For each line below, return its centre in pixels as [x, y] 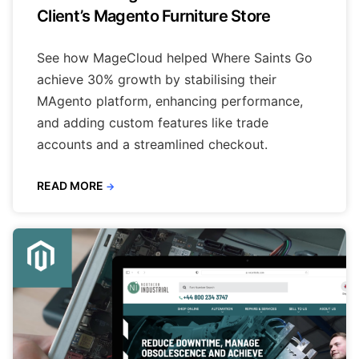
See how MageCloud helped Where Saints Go [175, 57]
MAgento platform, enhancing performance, [170, 101]
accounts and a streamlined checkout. [152, 144]
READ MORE [70, 185]
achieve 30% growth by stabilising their [157, 79]
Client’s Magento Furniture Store [154, 16]
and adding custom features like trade [153, 122]
